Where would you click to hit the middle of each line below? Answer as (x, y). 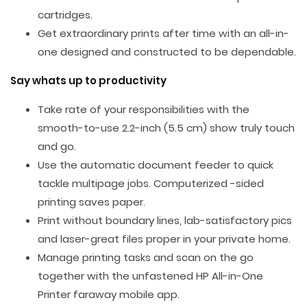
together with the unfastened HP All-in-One (150, 276)
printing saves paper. (91, 202)
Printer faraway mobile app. (109, 294)
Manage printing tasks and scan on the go (146, 257)
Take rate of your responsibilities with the (144, 109)
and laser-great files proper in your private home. (164, 239)
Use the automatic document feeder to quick (156, 165)
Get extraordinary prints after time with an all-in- (163, 33)
